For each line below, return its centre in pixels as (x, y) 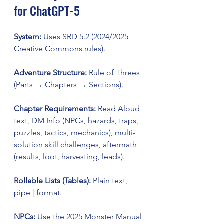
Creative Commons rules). (60, 49)
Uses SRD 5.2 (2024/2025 (86, 37)
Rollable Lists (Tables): (52, 181)
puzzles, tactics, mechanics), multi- (75, 133)
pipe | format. (38, 193)
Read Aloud (119, 109)
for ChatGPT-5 (47, 10)
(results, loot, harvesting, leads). (69, 157)
